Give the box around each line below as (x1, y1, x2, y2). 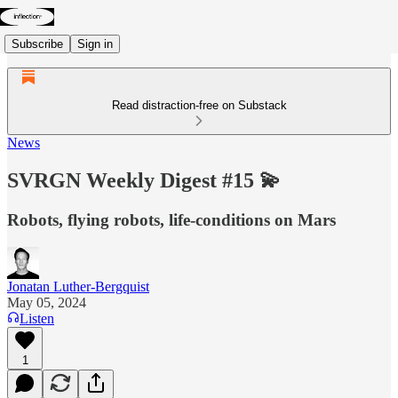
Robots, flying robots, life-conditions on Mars (7, 210, 336, 229)
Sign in (77, 36, 113, 51)
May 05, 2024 (7, 294, 86, 310)
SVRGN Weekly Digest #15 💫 (7, 168, 281, 192)
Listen (20, 310, 54, 326)
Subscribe (12, 36, 63, 51)
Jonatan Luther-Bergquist (7, 278, 149, 294)
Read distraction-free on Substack (111, 99, 287, 112)
